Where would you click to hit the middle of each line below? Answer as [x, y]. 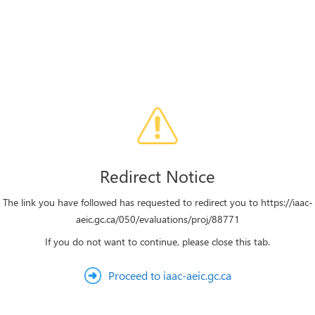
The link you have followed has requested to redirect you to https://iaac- [157, 202]
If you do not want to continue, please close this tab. [157, 242]
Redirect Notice [157, 176]
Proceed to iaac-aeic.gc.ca [169, 275]
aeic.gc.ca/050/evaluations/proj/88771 [157, 219]
